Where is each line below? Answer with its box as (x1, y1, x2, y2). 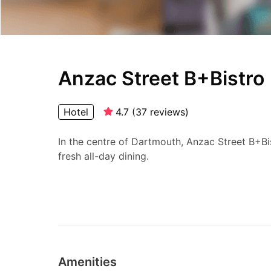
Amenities (58, 255, 117, 269)
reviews (150, 106, 185, 118)
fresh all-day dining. (58, 150, 149, 162)
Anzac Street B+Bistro (58, 67, 264, 90)
